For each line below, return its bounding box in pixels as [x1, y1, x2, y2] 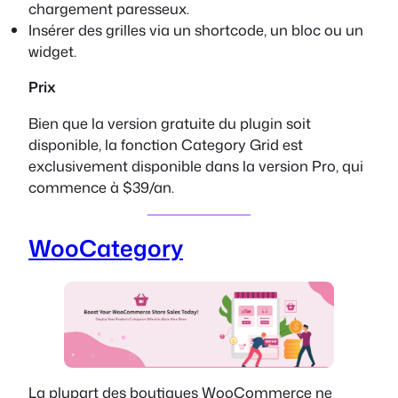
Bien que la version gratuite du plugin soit [28, 112, 311, 133]
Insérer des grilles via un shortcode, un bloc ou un [28, 19, 363, 40]
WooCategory [28, 232, 183, 265]
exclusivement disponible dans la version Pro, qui [28, 155, 363, 176]
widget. [28, 40, 76, 61]
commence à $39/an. [28, 176, 174, 197]
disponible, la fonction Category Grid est [28, 133, 303, 155]
